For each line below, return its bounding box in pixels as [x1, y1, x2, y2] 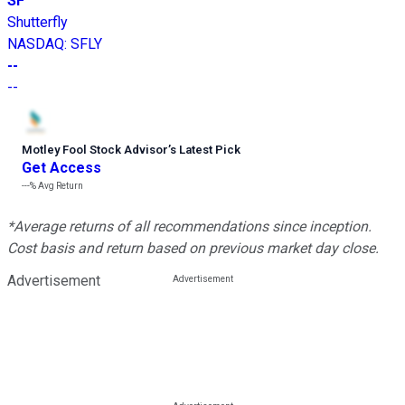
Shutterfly [7, 14, 68, 32]
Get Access [22, 159, 101, 177]
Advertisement [7, 272, 100, 290]
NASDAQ [7, 35, 64, 53]
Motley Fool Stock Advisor [22, 143, 168, 157]
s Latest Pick [170, 143, 240, 157]
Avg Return [36, 181, 83, 192]
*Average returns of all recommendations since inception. [7, 218, 372, 236]
